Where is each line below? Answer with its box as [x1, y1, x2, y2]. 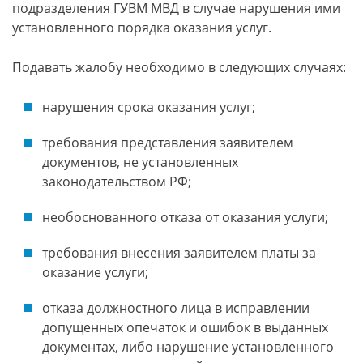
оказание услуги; [42, 263, 148, 281]
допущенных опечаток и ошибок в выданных [42, 318, 328, 336]
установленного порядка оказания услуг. [12, 19, 271, 36]
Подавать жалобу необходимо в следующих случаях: [12, 58, 346, 76]
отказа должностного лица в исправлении [42, 299, 310, 317]
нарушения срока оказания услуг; [42, 98, 255, 116]
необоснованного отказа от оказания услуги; [42, 208, 328, 226]
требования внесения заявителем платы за [42, 244, 316, 262]
